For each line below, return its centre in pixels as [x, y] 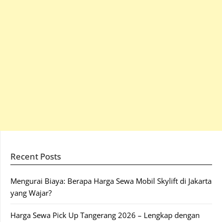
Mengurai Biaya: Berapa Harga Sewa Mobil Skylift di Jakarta [111, 181]
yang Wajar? [31, 193]
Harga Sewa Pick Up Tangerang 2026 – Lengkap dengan [105, 215]
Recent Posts [36, 156]
